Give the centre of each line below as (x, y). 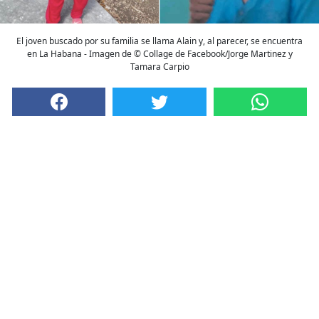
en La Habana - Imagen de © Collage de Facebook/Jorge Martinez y (159, 54)
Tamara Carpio (159, 67)
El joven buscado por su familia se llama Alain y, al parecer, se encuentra (159, 41)
